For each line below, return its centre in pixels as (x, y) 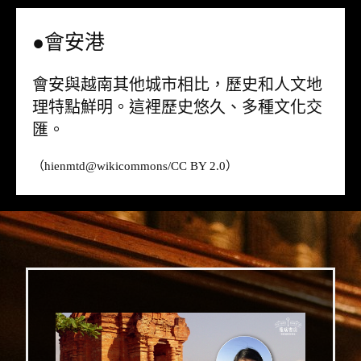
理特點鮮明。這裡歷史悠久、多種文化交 (177, 107)
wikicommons (132, 166)
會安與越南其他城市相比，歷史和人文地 (177, 84)
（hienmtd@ (64, 166)
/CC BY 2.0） (203, 166)
